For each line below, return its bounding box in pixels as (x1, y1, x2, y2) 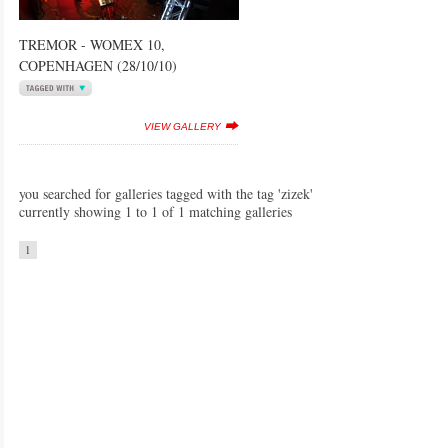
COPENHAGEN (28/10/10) (19, 56, 177, 75)
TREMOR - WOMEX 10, (19, 35, 165, 54)
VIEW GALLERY (144, 121, 221, 132)
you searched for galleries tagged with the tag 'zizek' (19, 184, 313, 203)
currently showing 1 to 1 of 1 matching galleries (19, 202, 292, 221)
